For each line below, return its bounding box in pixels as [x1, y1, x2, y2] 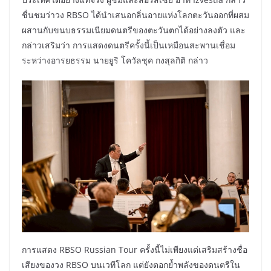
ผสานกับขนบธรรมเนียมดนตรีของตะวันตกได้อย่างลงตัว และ [22, 24, 246, 36]
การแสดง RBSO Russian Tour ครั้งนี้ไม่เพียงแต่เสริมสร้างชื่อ [22, 244, 247, 256]
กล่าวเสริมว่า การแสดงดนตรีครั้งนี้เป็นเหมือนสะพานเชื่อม [22, 39, 235, 51]
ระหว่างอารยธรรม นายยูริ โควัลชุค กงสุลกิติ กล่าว [22, 54, 208, 67]
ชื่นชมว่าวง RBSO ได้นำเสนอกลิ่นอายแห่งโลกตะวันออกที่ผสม [22, 9, 249, 21]
